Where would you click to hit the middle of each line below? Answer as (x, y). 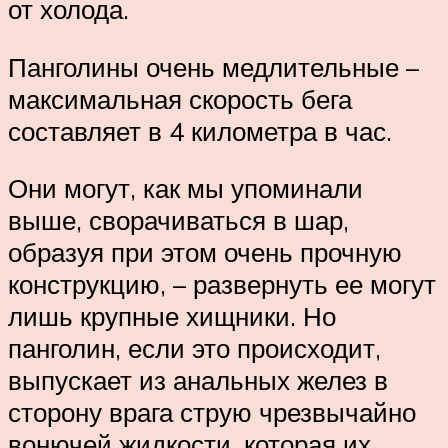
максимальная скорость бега (180, 98)
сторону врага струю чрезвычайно (212, 412)
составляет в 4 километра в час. (200, 130)
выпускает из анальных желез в (198, 380)
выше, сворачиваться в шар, (178, 220)
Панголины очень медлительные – (213, 66)
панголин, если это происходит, (194, 348)
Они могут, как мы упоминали (185, 188)
